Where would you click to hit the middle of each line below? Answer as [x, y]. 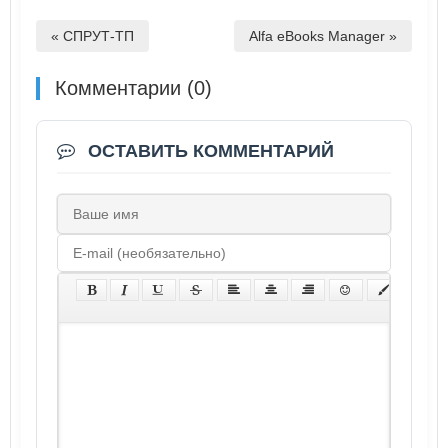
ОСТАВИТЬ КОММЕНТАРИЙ [208, 151]
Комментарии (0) [133, 88]
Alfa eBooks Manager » [323, 36]
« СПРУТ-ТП [92, 36]
